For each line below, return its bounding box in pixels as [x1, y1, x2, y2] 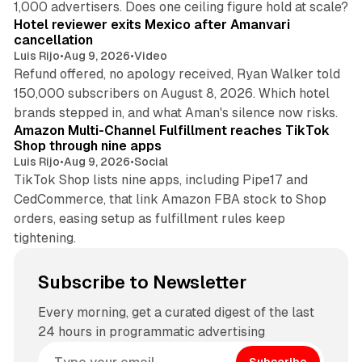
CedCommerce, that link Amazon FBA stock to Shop [13, 192, 326, 208]
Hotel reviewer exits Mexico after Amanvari [13, 17, 290, 33]
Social [133, 155, 168, 169]
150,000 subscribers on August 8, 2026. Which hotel [13, 86, 330, 102]
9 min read [282, 98, 333, 110]
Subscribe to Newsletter [37, 272, 246, 293]
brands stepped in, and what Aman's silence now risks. [13, 105, 338, 121]
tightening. [13, 230, 76, 246]
